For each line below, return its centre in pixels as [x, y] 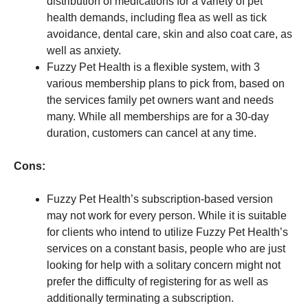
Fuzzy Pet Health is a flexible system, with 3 [153, 67]
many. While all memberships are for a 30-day [158, 116]
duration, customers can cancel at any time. [152, 133]
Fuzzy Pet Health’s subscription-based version [160, 199]
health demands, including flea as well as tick [157, 17]
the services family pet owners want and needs [160, 100]
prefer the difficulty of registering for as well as [157, 281]
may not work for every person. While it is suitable [167, 215]
